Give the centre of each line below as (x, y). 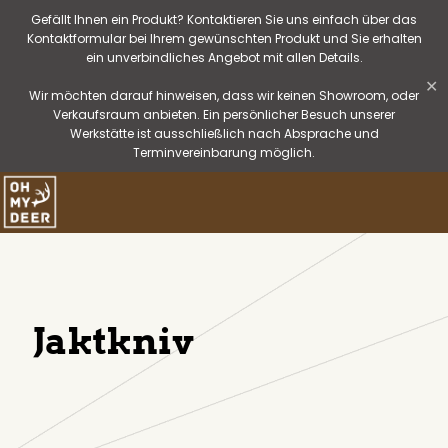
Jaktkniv (113, 341)
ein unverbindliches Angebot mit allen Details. (224, 57)
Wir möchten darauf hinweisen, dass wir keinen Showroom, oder (224, 95)
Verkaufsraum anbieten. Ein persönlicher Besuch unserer (224, 114)
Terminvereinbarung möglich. (224, 152)
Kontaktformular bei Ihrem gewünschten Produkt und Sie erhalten (224, 38)
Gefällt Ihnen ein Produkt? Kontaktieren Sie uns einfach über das (224, 19)
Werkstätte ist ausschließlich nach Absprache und (224, 133)
